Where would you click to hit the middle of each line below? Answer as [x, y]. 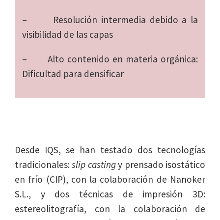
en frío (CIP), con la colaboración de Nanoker [110, 179]
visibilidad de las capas [68, 35]
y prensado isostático [161, 165]
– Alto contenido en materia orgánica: [110, 59]
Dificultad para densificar [73, 74]
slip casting [93, 165]
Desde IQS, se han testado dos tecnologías [110, 150]
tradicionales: [42, 165]
